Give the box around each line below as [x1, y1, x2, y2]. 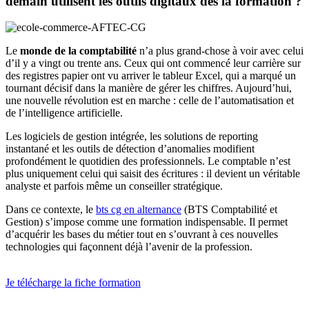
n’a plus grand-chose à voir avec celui [137, 45, 303, 57]
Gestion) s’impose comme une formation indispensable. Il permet [6, 216, 288, 228]
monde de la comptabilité [20, 45, 137, 57]
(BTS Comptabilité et [181, 203, 277, 216]
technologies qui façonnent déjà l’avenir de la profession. [6, 241, 252, 253]
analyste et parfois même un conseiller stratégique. [6, 180, 223, 192]
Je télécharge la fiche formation [6, 277, 141, 289]
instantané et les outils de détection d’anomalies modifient [6, 143, 255, 155]
